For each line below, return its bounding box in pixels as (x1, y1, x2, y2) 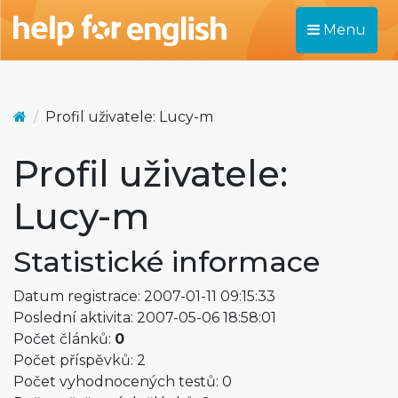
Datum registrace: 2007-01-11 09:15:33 (13, 288, 275, 305)
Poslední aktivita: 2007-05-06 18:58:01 (13, 309, 276, 326)
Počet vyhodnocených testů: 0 (13, 373, 232, 390)
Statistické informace (13, 244, 320, 279)
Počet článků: (13, 330, 115, 347)
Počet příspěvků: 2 (13, 352, 146, 369)
